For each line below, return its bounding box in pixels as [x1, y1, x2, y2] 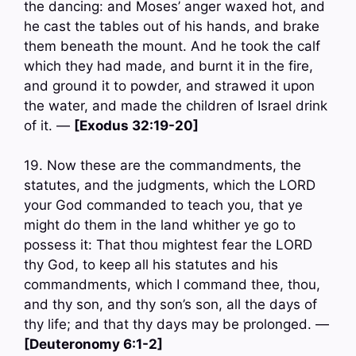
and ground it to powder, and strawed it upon [24, 77, 315, 94]
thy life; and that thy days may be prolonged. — [24, 316, 329, 333]
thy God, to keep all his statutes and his [24, 257, 278, 273]
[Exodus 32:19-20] [74, 117, 199, 133]
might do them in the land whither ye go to [24, 217, 296, 234]
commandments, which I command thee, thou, [24, 277, 320, 293]
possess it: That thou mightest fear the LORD [24, 237, 312, 253]
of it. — [24, 117, 74, 133]
